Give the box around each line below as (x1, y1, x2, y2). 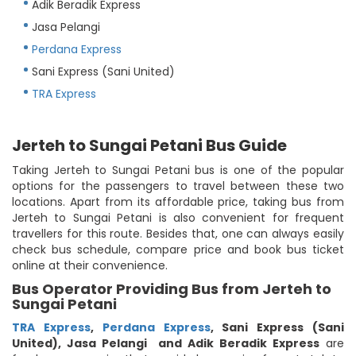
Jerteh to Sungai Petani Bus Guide (12, 133, 287, 157)
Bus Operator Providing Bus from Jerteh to (12, 278, 331, 299)
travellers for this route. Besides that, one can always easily (12, 225, 344, 242)
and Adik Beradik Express (158, 335, 319, 351)
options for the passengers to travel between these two (12, 177, 344, 194)
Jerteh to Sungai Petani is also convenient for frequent (12, 209, 344, 226)
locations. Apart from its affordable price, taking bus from (12, 193, 344, 210)
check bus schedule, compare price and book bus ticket (12, 241, 344, 257)
